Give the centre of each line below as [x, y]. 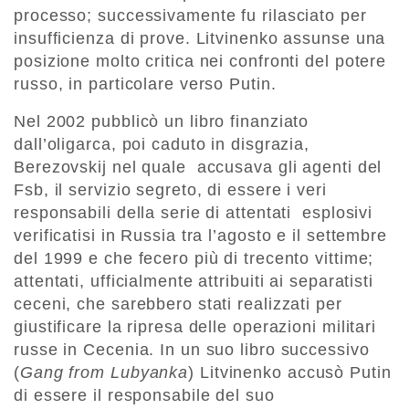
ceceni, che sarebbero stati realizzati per [178, 304]
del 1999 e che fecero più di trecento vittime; [194, 259]
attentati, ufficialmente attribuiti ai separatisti [194, 282]
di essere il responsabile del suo [144, 396]
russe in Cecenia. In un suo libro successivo [192, 350]
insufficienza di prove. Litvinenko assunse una [200, 39]
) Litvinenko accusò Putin [290, 373]
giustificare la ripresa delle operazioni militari [195, 327]
